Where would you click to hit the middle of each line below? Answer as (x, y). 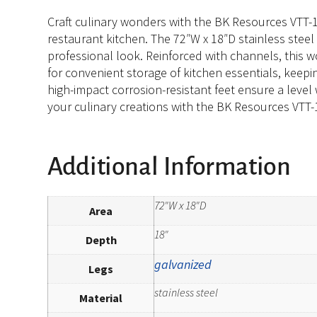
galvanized (183, 265)
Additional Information (169, 167)
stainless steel (186, 293)
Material (101, 298)
